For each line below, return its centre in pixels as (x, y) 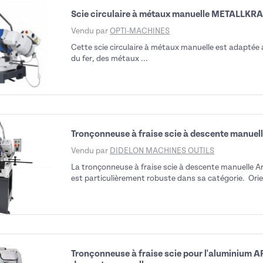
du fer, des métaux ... (109, 58)
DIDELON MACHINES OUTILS (162, 151)
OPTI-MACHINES (140, 31)
